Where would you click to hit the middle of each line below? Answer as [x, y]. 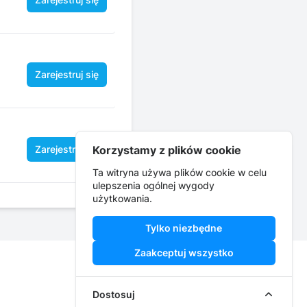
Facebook [107, 281]
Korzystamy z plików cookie [167, 150]
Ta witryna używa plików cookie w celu [180, 173]
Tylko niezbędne [184, 228]
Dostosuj [114, 295]
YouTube [170, 281]
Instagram [140, 281]
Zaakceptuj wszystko [184, 253]
